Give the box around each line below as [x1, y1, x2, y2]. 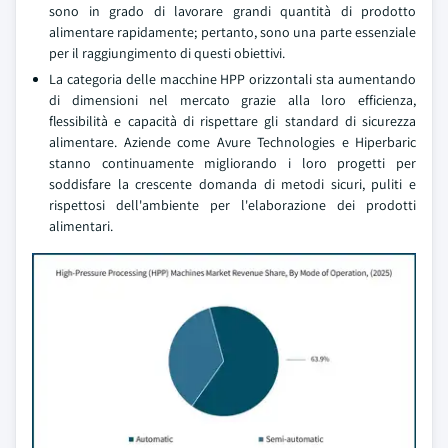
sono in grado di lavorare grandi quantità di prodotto [49, 2, 416, 20]
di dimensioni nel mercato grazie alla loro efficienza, [49, 91, 416, 109]
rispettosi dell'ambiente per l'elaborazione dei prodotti [49, 196, 416, 214]
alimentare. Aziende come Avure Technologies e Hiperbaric [49, 133, 416, 151]
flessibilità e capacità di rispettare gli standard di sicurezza [49, 112, 416, 130]
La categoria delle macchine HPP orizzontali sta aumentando [49, 70, 416, 88]
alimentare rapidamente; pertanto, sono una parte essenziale [49, 23, 416, 41]
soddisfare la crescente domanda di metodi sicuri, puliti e [49, 175, 416, 193]
